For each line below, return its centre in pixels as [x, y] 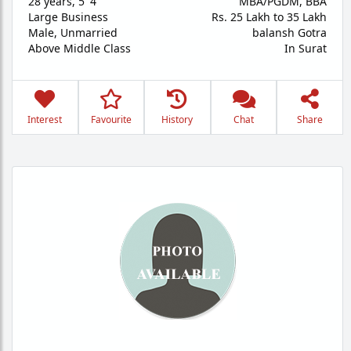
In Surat [306, 48]
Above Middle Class [80, 48]
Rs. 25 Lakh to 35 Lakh [269, 17]
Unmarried [89, 33]
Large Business [68, 17]
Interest [45, 119]
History [177, 119]
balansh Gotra [289, 33]
